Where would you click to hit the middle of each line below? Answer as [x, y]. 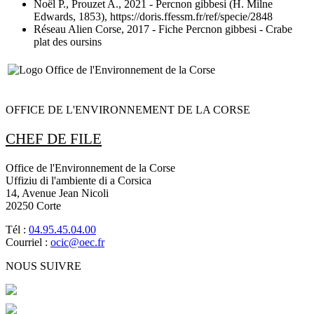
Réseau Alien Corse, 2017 [91, 29]
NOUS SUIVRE [43, 266]
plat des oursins [68, 41]
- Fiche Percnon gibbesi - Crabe [221, 29]
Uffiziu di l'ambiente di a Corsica [78, 181]
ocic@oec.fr [77, 243]
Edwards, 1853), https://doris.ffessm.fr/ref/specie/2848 [153, 16]
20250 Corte [33, 206]
